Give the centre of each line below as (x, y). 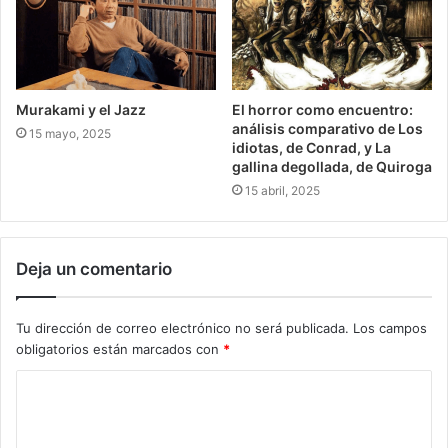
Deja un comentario (94, 269)
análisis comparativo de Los (327, 129)
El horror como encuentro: (322, 110)
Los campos (390, 328)
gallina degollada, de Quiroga (332, 167)
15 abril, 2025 (282, 191)
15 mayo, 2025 (70, 134)
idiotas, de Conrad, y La (311, 148)
